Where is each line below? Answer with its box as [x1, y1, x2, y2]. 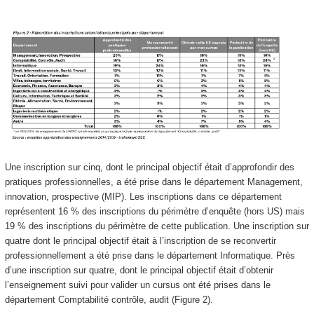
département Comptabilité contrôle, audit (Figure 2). [4, 294, 213, 305]
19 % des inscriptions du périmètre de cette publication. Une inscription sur [4, 220, 309, 231]
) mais [279, 205, 305, 217]
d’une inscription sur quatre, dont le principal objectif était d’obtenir [4, 264, 273, 275]
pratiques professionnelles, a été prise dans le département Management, [4, 176, 303, 187]
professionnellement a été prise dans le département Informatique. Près [4, 250, 295, 261]
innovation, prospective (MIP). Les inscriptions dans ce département [4, 191, 282, 202]
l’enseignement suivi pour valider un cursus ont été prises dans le [4, 279, 271, 290]
